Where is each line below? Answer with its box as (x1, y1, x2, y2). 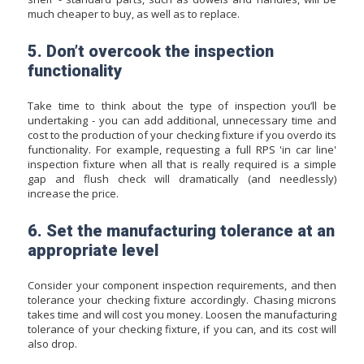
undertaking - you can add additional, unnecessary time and (28, 113, 336, 128)
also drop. (28, 336, 77, 352)
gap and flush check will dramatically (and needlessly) (28, 171, 336, 187)
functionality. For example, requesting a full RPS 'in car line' (28, 142, 336, 158)
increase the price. (28, 186, 119, 201)
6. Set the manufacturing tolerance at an (28, 220, 335, 240)
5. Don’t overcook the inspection (28, 41, 274, 61)
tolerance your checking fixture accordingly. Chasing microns (28, 292, 336, 308)
